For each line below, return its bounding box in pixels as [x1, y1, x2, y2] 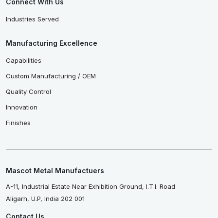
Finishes [6, 118, 31, 127]
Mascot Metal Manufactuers [6, 166, 104, 175]
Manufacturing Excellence [6, 38, 97, 47]
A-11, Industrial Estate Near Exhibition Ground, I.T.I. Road [6, 182, 175, 190]
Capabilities [6, 56, 41, 64]
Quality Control [6, 87, 51, 95]
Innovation [6, 103, 37, 111]
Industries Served [6, 15, 59, 23]
